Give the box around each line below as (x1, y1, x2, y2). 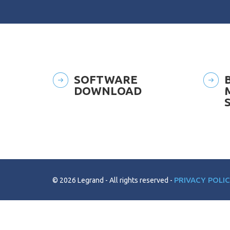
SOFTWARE (74, 73, 138, 86)
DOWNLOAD (74, 84, 142, 97)
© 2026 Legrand (52, 176, 105, 184)
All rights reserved (108, 176, 170, 184)
